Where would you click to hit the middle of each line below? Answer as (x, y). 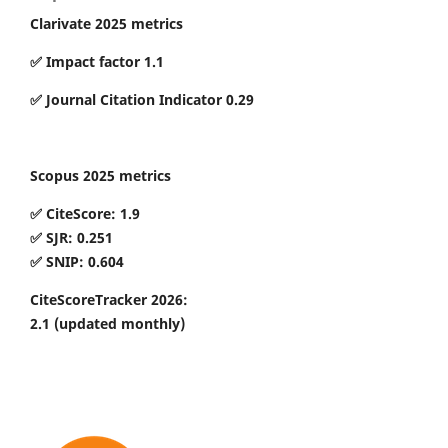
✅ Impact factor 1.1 (97, 61)
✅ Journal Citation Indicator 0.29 (142, 99)
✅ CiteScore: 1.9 (85, 213)
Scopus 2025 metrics (100, 175)
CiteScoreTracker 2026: (109, 299)
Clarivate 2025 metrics (106, 23)
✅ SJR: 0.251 (71, 237)
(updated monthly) (119, 323)
